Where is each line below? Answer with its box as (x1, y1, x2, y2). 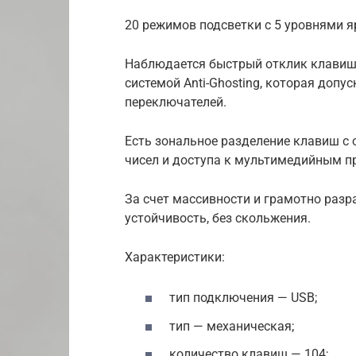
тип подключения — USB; (169, 290, 317, 306)
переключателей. (125, 95, 226, 110)
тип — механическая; (169, 318, 294, 334)
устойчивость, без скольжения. (125, 211, 311, 226)
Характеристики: (125, 250, 225, 265)
